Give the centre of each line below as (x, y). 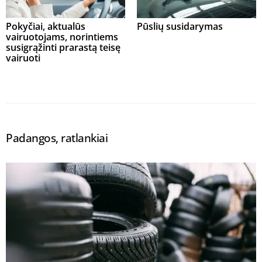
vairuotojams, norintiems (62, 37)
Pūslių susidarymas (180, 27)
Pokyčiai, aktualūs (46, 27)
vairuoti (23, 58)
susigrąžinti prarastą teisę (63, 48)
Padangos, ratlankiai (57, 138)
